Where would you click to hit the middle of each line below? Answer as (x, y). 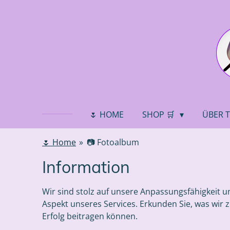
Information (86, 167)
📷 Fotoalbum (113, 142)
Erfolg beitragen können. (90, 216)
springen (22, 35)
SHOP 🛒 (159, 114)
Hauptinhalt (27, 23)
